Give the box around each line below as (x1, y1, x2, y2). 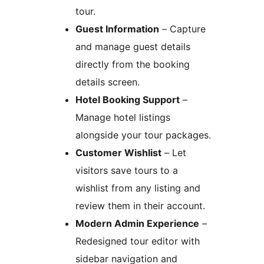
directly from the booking (75, 58, 190, 70)
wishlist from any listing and (75, 181, 200, 194)
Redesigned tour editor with (75, 235, 200, 247)
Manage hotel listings (75, 111, 170, 123)
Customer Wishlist (75, 146, 161, 159)
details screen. (75, 75, 140, 88)
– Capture (159, 22, 206, 35)
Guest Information (75, 22, 159, 35)
